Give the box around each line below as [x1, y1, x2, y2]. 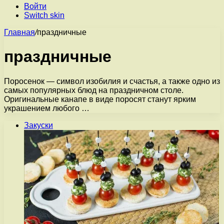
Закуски [24, 120, 53, 129]
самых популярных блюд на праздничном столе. [4, 85, 183, 94]
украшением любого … [4, 103, 89, 112]
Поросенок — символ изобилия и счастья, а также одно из [4, 76, 220, 85]
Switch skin [24, 11, 64, 19]
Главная [4, 28, 35, 36]
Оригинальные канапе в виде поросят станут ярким [4, 94, 196, 103]
